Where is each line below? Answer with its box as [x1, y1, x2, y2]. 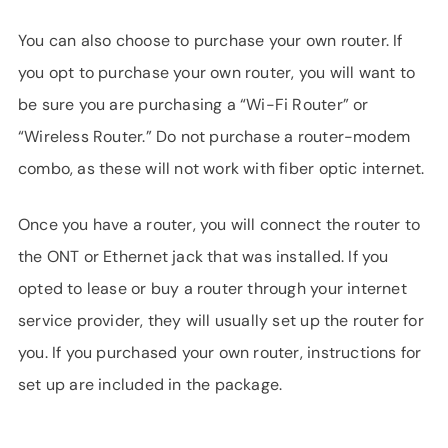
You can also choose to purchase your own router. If [18, 30, 403, 51]
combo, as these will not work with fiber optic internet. [18, 158, 425, 179]
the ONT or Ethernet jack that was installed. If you [18, 246, 389, 267]
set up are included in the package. [18, 374, 283, 395]
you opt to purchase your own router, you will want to [18, 62, 416, 83]
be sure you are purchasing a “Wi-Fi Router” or [18, 94, 369, 115]
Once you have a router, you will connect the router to [18, 214, 421, 235]
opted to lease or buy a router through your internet [18, 278, 407, 299]
